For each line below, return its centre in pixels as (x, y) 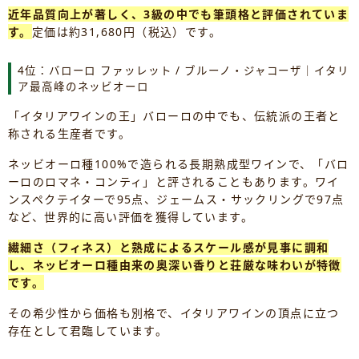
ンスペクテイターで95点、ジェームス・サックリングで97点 (176, 200)
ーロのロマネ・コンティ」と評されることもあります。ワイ (174, 182)
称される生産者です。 (69, 134)
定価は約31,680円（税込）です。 (127, 32)
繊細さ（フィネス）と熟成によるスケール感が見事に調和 (169, 248)
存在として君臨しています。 (88, 331)
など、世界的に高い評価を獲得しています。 (131, 217)
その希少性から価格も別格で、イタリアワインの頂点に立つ (174, 313)
